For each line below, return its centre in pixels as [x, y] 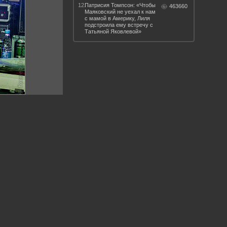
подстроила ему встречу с [119, 25]
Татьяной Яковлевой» [113, 31]
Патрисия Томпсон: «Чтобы [120, 5]
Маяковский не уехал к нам [120, 12]
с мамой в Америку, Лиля [117, 18]
